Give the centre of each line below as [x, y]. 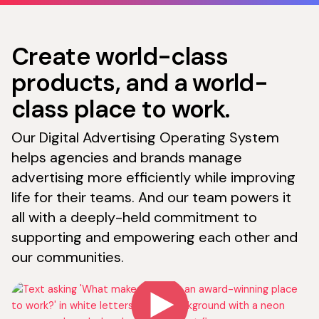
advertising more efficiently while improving [153, 177]
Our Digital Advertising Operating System [145, 137]
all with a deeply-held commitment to [134, 217]
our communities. [68, 257]
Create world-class [120, 56]
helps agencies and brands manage [127, 157]
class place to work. [121, 109]
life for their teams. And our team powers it [151, 197]
